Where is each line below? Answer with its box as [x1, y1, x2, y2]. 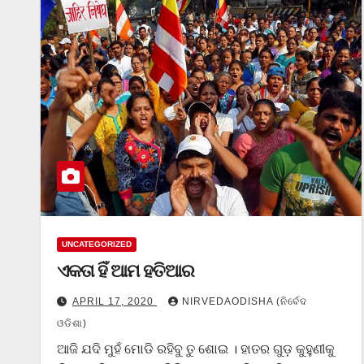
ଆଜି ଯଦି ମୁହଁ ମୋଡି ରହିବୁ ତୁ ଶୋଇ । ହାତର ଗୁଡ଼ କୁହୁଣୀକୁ [57, 342, 335, 356]
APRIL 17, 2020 [72, 296, 157, 307]
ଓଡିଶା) [57, 318, 87, 329]
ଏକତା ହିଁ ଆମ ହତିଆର [57, 260, 194, 282]
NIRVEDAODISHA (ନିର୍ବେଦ [182, 296, 307, 307]
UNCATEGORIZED [62, 240, 132, 249]
